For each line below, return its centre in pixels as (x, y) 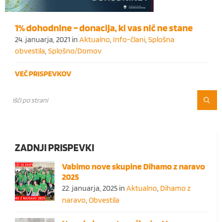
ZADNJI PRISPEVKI (55, 148)
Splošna (161, 40)
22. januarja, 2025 (90, 188)
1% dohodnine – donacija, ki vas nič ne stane (104, 28)
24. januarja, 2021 (43, 40)
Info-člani (129, 40)
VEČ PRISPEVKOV (43, 74)
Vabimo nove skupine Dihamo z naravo (134, 166)
